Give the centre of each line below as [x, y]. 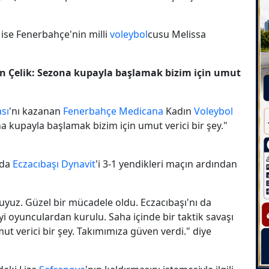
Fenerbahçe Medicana [113, 111]
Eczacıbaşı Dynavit [54, 164]
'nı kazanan [36, 111]
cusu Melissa [177, 34]
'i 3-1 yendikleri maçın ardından [166, 164]
